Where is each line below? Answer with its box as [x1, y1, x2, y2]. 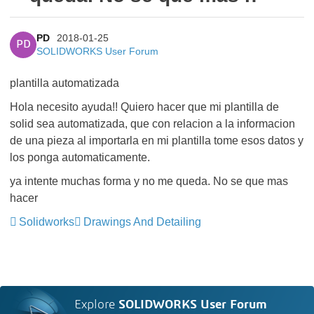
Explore [74, 299, 119, 312]
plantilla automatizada [10, 77, 119, 89]
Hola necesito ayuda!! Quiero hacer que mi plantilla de [10, 101, 279, 113]
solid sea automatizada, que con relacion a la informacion [10, 118, 295, 130]
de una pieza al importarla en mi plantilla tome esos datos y [10, 135, 303, 146]
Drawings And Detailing [83, 216, 201, 228]
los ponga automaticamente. [10, 151, 150, 163]
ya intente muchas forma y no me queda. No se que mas [10, 175, 288, 187]
